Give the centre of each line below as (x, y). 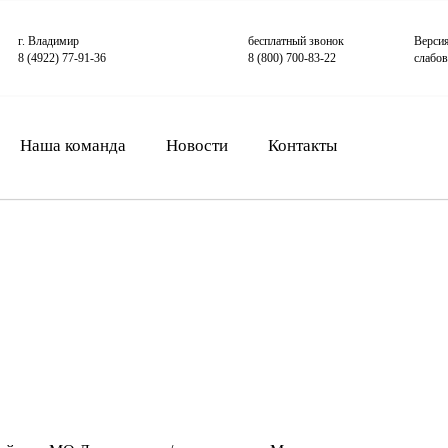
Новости (197, 145)
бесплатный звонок (295, 41)
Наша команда (73, 145)
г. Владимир (49, 41)
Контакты (302, 145)
